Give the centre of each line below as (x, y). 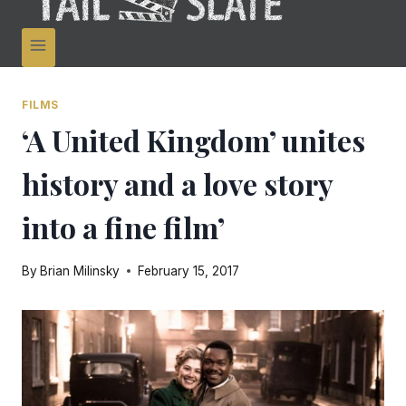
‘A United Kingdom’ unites (193, 140)
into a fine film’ (123, 227)
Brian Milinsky (80, 271)
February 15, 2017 (189, 271)
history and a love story (177, 184)
